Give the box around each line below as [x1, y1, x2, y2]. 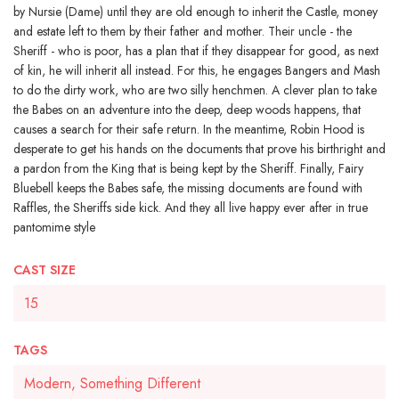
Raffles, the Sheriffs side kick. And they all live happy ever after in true [13, 199, 368, 216]
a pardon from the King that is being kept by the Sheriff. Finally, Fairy [13, 159, 363, 177]
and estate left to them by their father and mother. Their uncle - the [13, 22, 352, 40]
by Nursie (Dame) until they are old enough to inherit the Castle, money [13, 3, 378, 20]
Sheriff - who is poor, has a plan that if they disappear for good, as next [13, 42, 379, 60]
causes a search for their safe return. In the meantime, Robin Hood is [13, 120, 364, 138]
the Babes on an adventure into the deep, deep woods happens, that [13, 101, 361, 118]
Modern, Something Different [24, 373, 200, 394]
